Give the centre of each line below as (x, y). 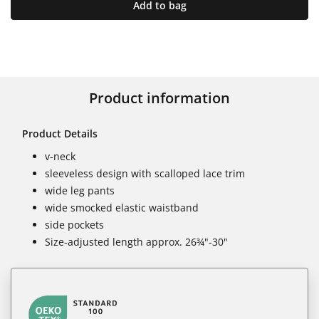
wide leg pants (80, 190)
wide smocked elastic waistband (122, 207)
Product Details (60, 133)
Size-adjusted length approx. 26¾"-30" (136, 241)
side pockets (74, 224)
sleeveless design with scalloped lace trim (145, 173)
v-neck (60, 156)
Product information (159, 98)
